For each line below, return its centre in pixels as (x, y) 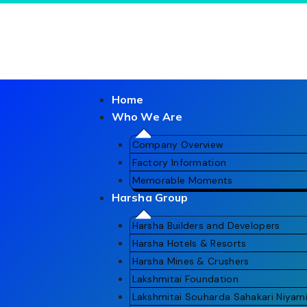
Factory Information (179, 163)
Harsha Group (150, 198)
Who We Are (147, 117)
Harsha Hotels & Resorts (189, 244)
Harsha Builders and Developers (206, 226)
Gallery (105, 223)
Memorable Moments (182, 181)
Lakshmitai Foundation (185, 279)
